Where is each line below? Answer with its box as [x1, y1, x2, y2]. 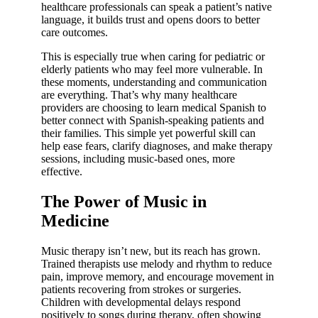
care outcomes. [41, 26, 108, 38]
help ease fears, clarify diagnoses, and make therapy [41, 139, 273, 152]
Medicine [41, 211, 109, 230]
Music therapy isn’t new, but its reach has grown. [41, 244, 261, 257]
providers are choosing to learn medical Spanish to [41, 101, 266, 114]
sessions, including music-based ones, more [41, 152, 235, 165]
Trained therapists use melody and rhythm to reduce [41, 257, 272, 270]
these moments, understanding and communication [41, 75, 267, 88]
